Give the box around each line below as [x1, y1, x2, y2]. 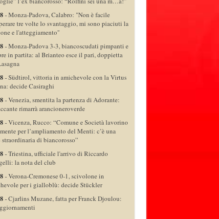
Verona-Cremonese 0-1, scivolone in [8, 171, 104, 180]
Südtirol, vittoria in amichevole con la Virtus [8, 72, 127, 82]
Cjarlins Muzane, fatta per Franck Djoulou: [8, 194, 122, 203]
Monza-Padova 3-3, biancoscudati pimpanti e [8, 41, 129, 50]
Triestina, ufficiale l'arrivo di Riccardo [8, 149, 108, 158]
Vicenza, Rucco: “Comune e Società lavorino [8, 117, 128, 127]
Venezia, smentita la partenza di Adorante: [8, 95, 120, 104]
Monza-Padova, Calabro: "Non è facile [8, 10, 110, 19]
